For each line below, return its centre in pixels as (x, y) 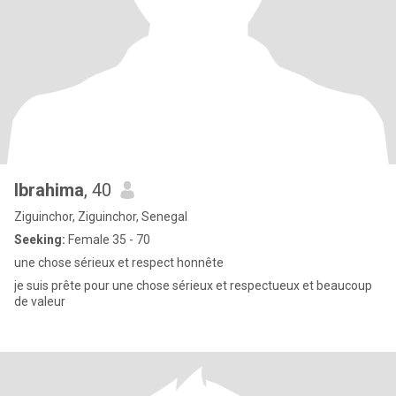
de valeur (40, 301)
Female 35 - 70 (108, 240)
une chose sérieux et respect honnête (119, 263)
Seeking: (40, 240)
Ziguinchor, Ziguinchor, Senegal (101, 217)
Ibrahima (49, 190)
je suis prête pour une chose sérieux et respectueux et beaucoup (193, 286)
